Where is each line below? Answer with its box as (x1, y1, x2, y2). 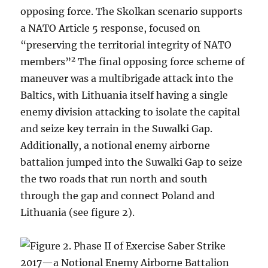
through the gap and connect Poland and (20, 190, 215, 202)
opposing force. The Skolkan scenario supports (20, 5, 243, 18)
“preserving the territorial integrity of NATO (20, 39, 232, 51)
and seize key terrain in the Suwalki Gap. (20, 123, 213, 135)
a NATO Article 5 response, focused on (20, 22, 201, 35)
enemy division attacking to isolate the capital (20, 106, 240, 118)
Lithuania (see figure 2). (20, 206, 135, 219)
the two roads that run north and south (20, 173, 208, 185)
